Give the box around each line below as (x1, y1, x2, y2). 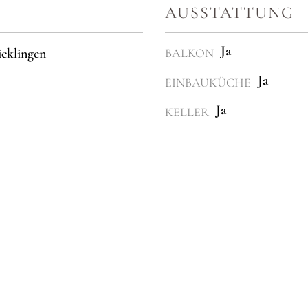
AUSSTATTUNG (165, 3, 294, 23)
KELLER (165, 104, 209, 120)
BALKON (165, 45, 214, 61)
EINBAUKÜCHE (165, 75, 251, 91)
